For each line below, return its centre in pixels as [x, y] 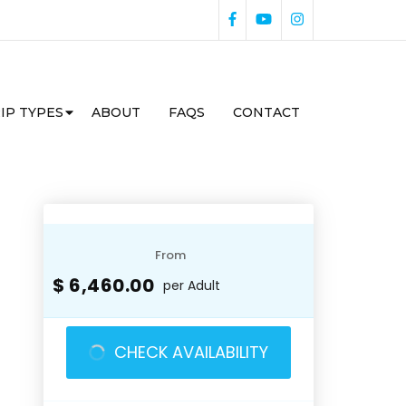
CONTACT [266, 112]
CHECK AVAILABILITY [192, 352]
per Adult [192, 285]
